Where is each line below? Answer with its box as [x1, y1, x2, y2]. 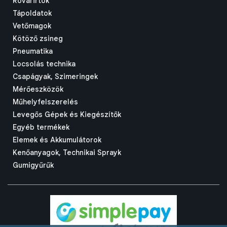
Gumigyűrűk [13, 161, 54, 170]
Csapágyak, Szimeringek [13, 72, 98, 81]
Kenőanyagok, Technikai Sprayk [13, 148, 121, 157]
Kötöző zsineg [13, 34, 63, 43]
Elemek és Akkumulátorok [13, 135, 101, 144]
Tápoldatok [13, 9, 52, 18]
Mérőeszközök [13, 85, 63, 94]
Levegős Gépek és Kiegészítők [13, 110, 121, 119]
